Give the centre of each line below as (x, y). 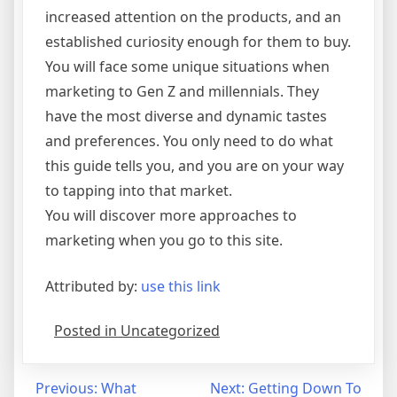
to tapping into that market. (139, 190)
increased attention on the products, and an (193, 16)
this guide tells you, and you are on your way (195, 165)
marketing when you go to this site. (164, 240)
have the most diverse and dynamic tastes (186, 116)
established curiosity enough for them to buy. (198, 41)
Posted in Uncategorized (137, 330)
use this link (181, 286)
